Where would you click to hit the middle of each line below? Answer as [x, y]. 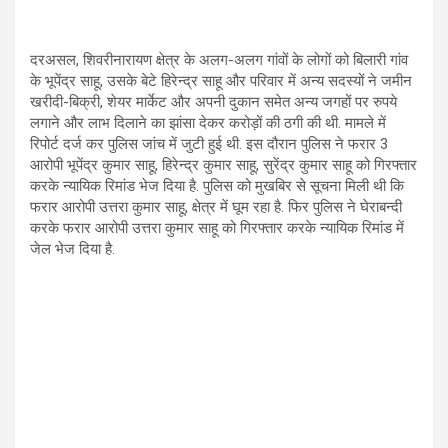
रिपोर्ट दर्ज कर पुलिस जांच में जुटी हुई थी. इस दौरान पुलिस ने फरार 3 [209, 144]
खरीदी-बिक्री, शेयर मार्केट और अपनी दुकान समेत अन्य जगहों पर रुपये [213, 102]
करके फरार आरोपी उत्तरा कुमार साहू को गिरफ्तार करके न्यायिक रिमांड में [217, 228]
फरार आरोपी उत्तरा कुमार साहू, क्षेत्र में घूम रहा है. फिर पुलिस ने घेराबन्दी [216, 207]
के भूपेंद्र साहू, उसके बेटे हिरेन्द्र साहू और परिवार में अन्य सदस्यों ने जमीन [221, 81]
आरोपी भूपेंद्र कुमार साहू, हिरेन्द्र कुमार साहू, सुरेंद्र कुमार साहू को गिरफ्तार [223, 165]
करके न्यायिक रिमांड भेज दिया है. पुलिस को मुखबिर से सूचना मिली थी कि [217, 186]
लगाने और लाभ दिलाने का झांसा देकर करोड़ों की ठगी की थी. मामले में [208, 123]
